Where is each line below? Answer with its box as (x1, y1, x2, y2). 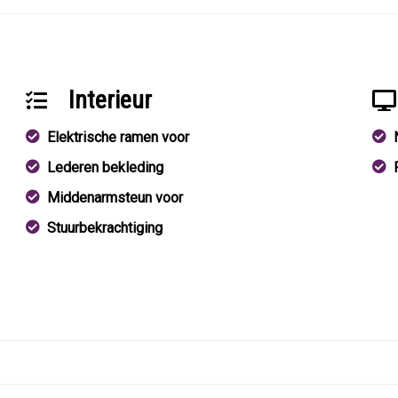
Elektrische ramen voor (47, 129, 190, 146)
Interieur (68, 85, 153, 115)
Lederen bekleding (47, 159, 164, 176)
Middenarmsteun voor (47, 189, 184, 206)
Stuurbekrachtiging (47, 219, 163, 236)
